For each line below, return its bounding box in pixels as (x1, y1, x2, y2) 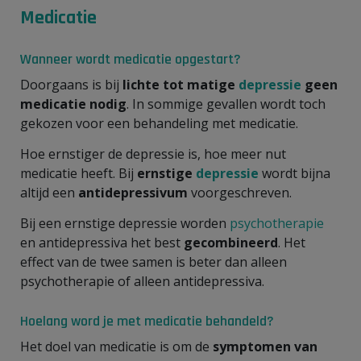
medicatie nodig (20, 94, 127, 113)
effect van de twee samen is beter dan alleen (20, 252, 287, 271)
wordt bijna (259, 164, 330, 182)
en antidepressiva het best (20, 233, 184, 251)
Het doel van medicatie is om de (20, 337, 210, 355)
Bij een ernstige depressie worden (20, 214, 230, 232)
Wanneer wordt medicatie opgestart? (20, 49, 241, 68)
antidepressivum (78, 183, 191, 201)
